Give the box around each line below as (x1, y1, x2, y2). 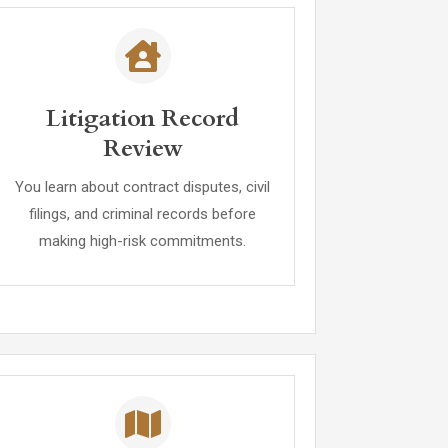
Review (102, 132, 183, 165)
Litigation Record (46, 102, 240, 135)
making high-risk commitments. (39, 232, 247, 250)
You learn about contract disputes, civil (15, 178, 271, 196)
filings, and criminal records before (29, 205, 257, 223)
